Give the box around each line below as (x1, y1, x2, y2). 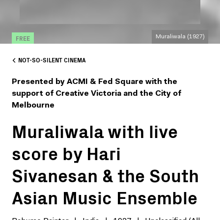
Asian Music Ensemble (12, 184, 197, 209)
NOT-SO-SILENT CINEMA (18, 55, 86, 64)
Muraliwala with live (12, 118, 178, 143)
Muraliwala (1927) (156, 34, 204, 40)
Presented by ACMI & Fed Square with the (12, 78, 177, 86)
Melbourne (12, 102, 55, 110)
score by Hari (12, 140, 121, 165)
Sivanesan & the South (12, 162, 199, 187)
